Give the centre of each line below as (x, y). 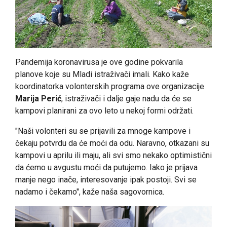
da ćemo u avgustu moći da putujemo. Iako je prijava (106, 167)
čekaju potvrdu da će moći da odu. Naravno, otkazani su (112, 143)
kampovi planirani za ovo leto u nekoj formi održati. (104, 110)
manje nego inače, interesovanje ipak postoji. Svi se (106, 179)
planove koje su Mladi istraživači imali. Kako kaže (102, 74)
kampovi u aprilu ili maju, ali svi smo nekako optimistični (113, 155)
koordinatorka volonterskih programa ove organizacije (110, 86)
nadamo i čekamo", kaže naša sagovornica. (90, 192)
